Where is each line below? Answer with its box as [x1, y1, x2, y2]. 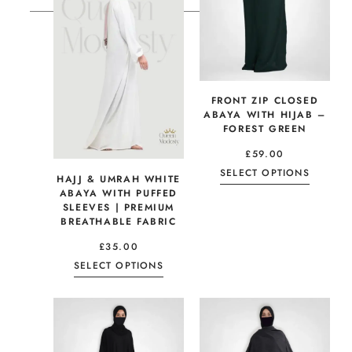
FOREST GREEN [222, 122, 307, 137]
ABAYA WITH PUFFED [59, 186, 178, 201]
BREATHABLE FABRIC [60, 214, 177, 229]
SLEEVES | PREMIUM [62, 200, 175, 215]
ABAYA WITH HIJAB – [203, 108, 326, 123]
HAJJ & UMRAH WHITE [57, 172, 181, 187]
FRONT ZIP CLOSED [211, 93, 319, 108]
